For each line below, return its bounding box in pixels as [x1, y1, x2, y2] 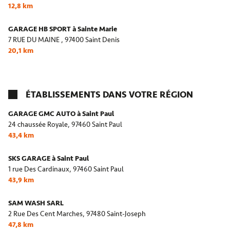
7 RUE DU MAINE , [8, 35, 63, 45]
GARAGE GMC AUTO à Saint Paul [8, 109, 114, 119]
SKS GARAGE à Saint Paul [8, 154, 89, 163]
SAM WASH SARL [8, 199, 64, 208]
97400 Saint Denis [65, 35, 120, 45]
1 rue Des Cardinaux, [8, 165, 71, 174]
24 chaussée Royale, [8, 120, 70, 129]
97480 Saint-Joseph [86, 209, 146, 219]
